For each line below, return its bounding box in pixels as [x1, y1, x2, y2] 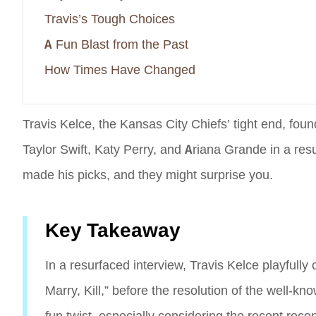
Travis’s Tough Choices [44, 11, 175, 27]
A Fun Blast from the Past [44, 37, 188, 52]
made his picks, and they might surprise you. [23, 167, 273, 183]
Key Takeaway [45, 219, 181, 242]
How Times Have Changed [44, 62, 195, 78]
